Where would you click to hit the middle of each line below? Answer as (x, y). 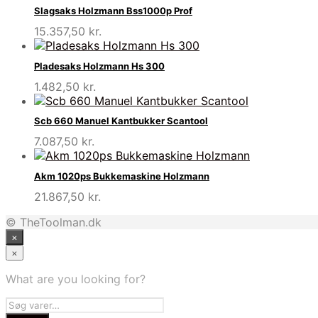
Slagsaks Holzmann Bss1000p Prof (113, 11)
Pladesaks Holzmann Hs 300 (99, 66)
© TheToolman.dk (54, 222)
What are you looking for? (76, 279)
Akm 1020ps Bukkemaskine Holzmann (122, 176)
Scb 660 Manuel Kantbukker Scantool (121, 121)
